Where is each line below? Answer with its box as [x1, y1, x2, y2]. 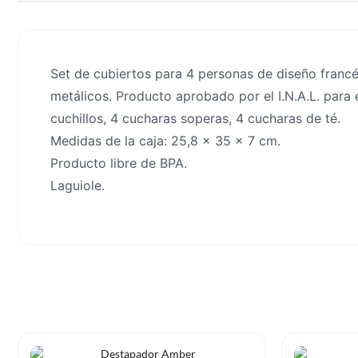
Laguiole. [50, 177, 105, 193]
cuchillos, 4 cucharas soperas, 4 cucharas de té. [50, 110, 340, 126]
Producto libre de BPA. [50, 155, 187, 171]
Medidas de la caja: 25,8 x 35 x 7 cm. [50, 133, 280, 149]
